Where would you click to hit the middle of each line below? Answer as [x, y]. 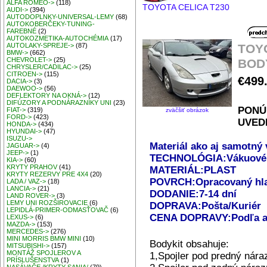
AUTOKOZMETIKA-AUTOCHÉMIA [58, 38]
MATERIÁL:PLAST [193, 170]
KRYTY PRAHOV [32, 167]
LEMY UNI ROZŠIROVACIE [47, 203]
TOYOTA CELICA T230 [186, 7]
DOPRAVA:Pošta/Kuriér [205, 206]
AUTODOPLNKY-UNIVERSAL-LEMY [60, 17]
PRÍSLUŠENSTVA [33, 260]
